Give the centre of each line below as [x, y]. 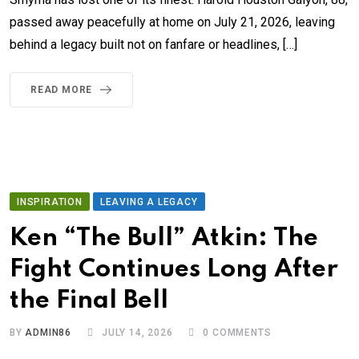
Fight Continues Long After [174, 270]
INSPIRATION [50, 202]
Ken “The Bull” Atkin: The [164, 239]
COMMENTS [240, 333]
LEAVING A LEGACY [149, 202]
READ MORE [62, 90]
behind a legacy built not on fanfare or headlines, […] [153, 45]
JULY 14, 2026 [137, 333]
